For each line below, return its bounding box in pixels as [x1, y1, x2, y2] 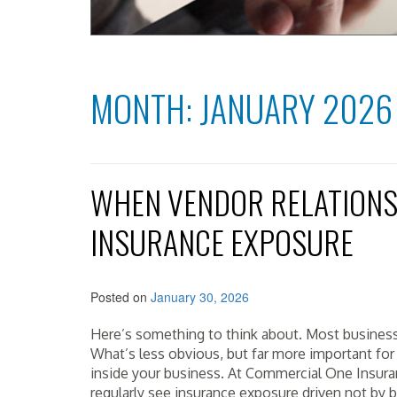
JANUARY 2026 [199, 82, 393, 135]
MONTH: [90, 82, 199, 135]
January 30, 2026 [151, 288, 249, 306]
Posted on [90, 288, 151, 306]
